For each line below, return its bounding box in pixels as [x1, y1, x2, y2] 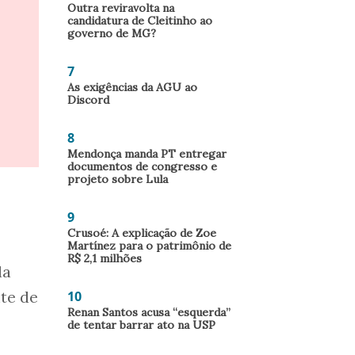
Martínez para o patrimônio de [67, 239, 231, 253]
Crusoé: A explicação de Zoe [67, 226, 216, 240]
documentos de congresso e [67, 159, 217, 174]
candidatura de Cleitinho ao [67, 13, 212, 28]
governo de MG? [67, 26, 156, 40]
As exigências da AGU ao [67, 80, 197, 94]
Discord [67, 93, 109, 107]
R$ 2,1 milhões [67, 251, 142, 265]
